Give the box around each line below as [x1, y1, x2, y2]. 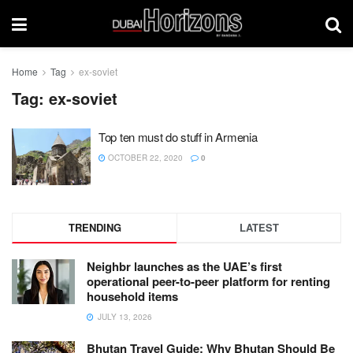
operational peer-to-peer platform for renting [87, 272, 330, 290]
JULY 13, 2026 [95, 310, 152, 322]
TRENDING [68, 219, 121, 235]
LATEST [239, 219, 279, 235]
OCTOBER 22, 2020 [106, 152, 183, 163]
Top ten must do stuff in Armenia [98, 128, 258, 145]
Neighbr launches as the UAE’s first [87, 257, 282, 275]
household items [87, 287, 178, 305]
